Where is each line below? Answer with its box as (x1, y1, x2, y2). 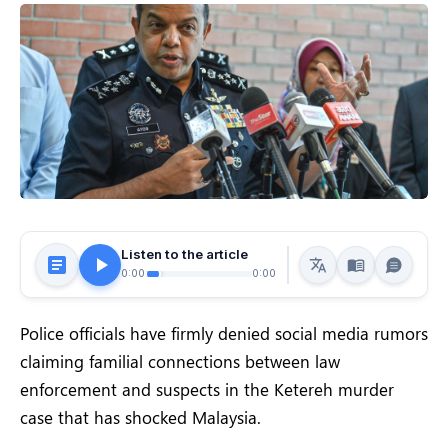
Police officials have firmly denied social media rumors (20, 322, 428, 345)
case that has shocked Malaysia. (20, 406, 261, 429)
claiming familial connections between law (20, 350, 340, 373)
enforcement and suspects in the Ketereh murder (20, 378, 394, 401)
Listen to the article (121, 245, 248, 262)
